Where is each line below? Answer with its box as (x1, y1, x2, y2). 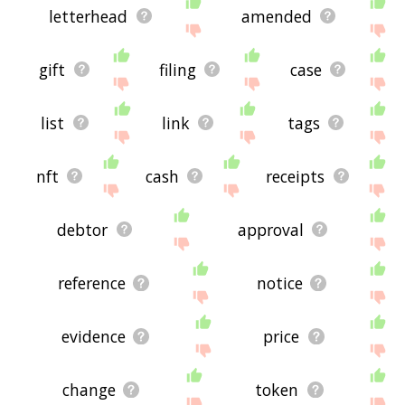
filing (159, 58, 197, 80)
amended (240, 5, 312, 27)
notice (257, 271, 304, 294)
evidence (61, 325, 126, 347)
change (61, 378, 116, 400)
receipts (266, 165, 325, 187)
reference (58, 271, 127, 294)
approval (237, 218, 304, 240)
